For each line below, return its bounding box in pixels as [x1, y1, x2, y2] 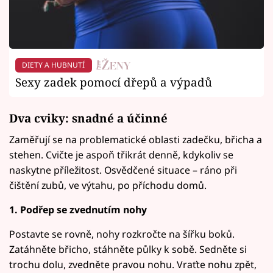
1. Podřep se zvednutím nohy [9, 203, 147, 217]
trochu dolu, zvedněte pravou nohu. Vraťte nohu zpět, [9, 258, 257, 272]
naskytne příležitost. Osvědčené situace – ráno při [9, 163, 237, 177]
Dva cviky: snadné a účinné [9, 110, 168, 126]
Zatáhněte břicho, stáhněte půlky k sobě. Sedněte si [9, 243, 247, 257]
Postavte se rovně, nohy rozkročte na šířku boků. [9, 227, 235, 241]
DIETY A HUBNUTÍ [22, 59, 85, 70]
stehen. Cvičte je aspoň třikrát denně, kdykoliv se [9, 148, 233, 162]
